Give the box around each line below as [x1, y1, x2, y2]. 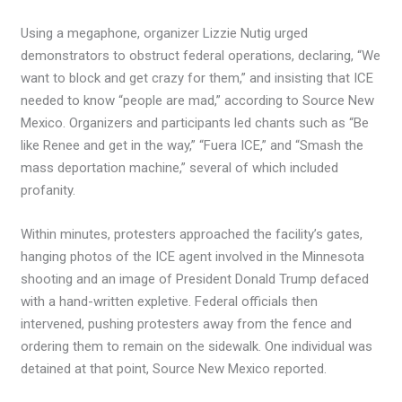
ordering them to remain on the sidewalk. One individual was [21, 338, 373, 355]
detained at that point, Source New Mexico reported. [21, 361, 328, 378]
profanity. [21, 182, 76, 199]
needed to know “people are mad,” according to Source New [21, 92, 375, 109]
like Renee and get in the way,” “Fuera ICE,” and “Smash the [21, 137, 364, 154]
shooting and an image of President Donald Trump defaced [21, 271, 370, 288]
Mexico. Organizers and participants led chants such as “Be [21, 115, 370, 132]
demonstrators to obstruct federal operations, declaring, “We [21, 48, 381, 65]
